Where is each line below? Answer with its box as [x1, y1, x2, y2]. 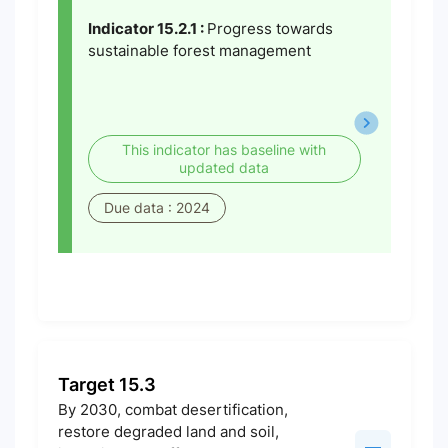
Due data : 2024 [103, 199, 210, 216]
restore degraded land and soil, [57, 422, 279, 441]
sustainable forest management [87, 41, 311, 60]
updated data [179, 159, 269, 176]
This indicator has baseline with [122, 141, 326, 158]
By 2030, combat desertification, [57, 400, 288, 419]
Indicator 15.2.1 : [87, 19, 207, 38]
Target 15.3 [57, 374, 156, 395]
